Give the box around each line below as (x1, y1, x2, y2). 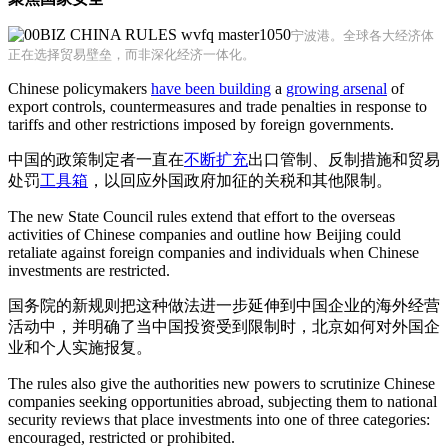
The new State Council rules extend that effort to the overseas (8, 208, 395, 225)
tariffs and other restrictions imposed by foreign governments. (8, 116, 394, 133)
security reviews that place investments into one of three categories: (8, 411, 430, 428)
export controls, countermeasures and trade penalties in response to (8, 98, 427, 115)
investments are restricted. (8, 262, 170, 279)
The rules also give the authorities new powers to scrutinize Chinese (8, 375, 435, 392)
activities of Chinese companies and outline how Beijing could (8, 226, 401, 243)
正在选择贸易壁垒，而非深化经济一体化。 (8, 47, 255, 62)
